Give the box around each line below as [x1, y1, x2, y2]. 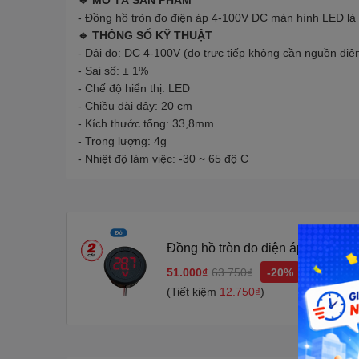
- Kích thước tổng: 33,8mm [78, 117, 214, 130]
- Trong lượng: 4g [78, 135, 167, 147]
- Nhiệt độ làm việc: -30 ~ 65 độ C [78, 152, 248, 165]
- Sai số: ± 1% [78, 64, 148, 77]
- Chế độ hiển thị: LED [78, 82, 190, 95]
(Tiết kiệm [167, 284, 220, 298]
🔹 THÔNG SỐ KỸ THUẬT [78, 29, 212, 42]
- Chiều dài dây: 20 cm [78, 99, 192, 112]
